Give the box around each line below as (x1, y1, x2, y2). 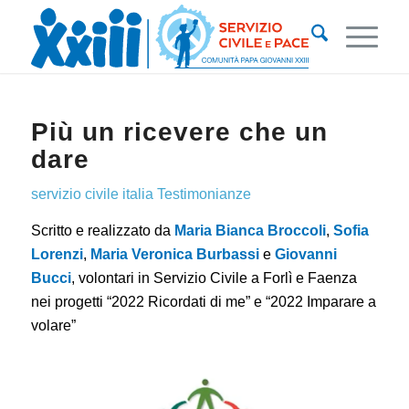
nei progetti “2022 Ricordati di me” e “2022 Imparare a (30, 293, 376, 309)
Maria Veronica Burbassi (89, 246, 259, 262)
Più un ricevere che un (30, 118, 328, 146)
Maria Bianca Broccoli (173, 222, 326, 238)
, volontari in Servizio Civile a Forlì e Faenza (70, 269, 357, 286)
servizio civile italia (30, 186, 153, 202)
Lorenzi (30, 246, 83, 262)
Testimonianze (156, 186, 251, 202)
